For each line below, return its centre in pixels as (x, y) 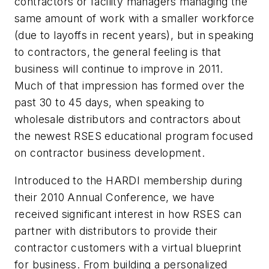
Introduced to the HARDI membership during (128, 180)
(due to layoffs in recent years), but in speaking (134, 35)
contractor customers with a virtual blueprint (128, 247)
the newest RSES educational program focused (134, 136)
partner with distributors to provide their (116, 231)
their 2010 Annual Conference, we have (115, 197)
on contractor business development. (110, 153)
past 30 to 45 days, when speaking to (110, 102)
